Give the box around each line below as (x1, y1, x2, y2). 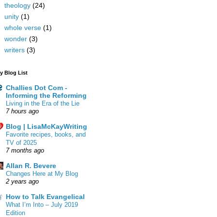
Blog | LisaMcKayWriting (6, 122, 87, 130)
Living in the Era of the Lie (6, 99, 79, 107)
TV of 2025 (6, 139, 37, 146)
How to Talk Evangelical (6, 192, 85, 201)
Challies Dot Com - (6, 83, 67, 92)
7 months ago (6, 147, 44, 154)
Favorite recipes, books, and (6, 130, 86, 138)
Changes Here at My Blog (6, 170, 78, 177)
